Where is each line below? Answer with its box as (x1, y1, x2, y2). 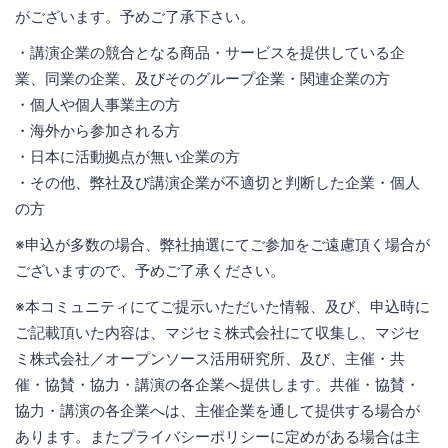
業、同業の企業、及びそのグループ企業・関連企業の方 (15, 68, 390, 88)
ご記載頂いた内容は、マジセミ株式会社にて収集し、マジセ (15, 322, 420, 342)
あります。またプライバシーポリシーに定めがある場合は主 (15, 426, 420, 446)
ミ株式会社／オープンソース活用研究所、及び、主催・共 (15, 348, 405, 368)
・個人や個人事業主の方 (15, 94, 180, 114)
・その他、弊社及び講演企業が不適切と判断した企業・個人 (15, 172, 420, 192)
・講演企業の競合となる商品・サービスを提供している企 (15, 42, 405, 62)
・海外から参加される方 (15, 120, 180, 140)
